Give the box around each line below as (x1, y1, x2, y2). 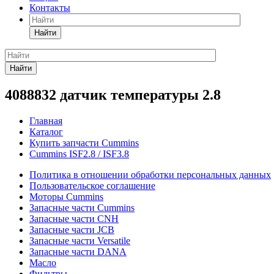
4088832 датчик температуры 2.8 (5, 86, 221, 103)
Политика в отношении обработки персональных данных (29, 169, 271, 180)
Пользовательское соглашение (29, 180, 155, 191)
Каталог (29, 126, 63, 137)
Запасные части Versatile (29, 235, 130, 246)
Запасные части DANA (29, 246, 127, 257)
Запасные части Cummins (29, 202, 135, 213)
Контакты (29, 2, 70, 13)
